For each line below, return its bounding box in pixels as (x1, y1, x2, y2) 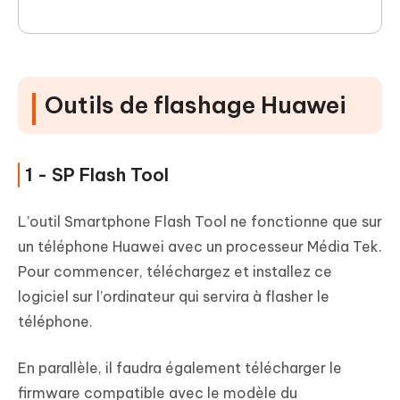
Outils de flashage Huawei (45, 90, 346, 121)
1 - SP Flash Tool (25, 163, 169, 187)
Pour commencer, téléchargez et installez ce (18, 262, 332, 281)
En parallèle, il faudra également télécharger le (18, 359, 342, 378)
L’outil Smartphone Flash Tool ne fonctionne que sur (18, 212, 382, 231)
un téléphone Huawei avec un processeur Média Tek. (18, 237, 382, 256)
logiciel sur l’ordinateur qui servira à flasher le (18, 287, 329, 306)
